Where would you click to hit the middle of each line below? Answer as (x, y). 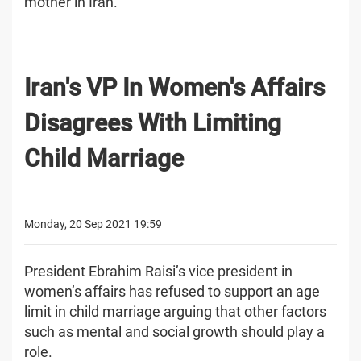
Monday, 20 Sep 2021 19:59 (93, 224)
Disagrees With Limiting (153, 122)
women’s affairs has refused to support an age (172, 291)
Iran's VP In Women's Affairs (174, 87)
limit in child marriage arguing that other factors (175, 311)
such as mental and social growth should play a (174, 331)
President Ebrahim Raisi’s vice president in (158, 271)
